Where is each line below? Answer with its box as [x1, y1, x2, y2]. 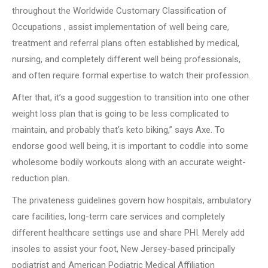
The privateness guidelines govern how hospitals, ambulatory [12, 195, 251, 206]
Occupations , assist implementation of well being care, [12, 22, 229, 32]
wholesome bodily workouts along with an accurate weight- [12, 157, 246, 167]
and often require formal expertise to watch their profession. [12, 70, 251, 81]
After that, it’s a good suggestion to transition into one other [12, 92, 249, 103]
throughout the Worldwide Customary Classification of [12, 5, 227, 16]
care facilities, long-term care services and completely [12, 211, 225, 222]
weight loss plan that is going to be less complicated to [12, 108, 229, 119]
